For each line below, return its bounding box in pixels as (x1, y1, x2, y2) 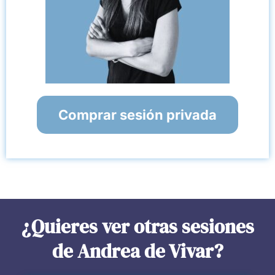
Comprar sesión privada (58, 107, 217, 123)
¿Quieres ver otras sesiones (21, 214, 254, 240)
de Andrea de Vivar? (52, 238, 223, 265)
